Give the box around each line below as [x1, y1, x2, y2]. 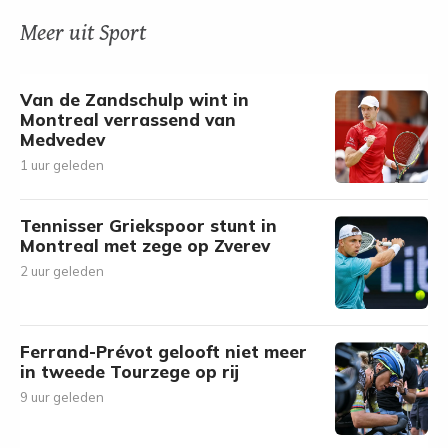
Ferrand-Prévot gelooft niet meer [20, 341, 307, 362]
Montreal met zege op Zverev [20, 235, 270, 256]
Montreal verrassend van [20, 109, 236, 130]
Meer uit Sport [20, 20, 146, 47]
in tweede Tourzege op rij [20, 361, 239, 382]
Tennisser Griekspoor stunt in [20, 215, 277, 236]
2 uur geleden [20, 263, 104, 279]
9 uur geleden [20, 389, 104, 405]
